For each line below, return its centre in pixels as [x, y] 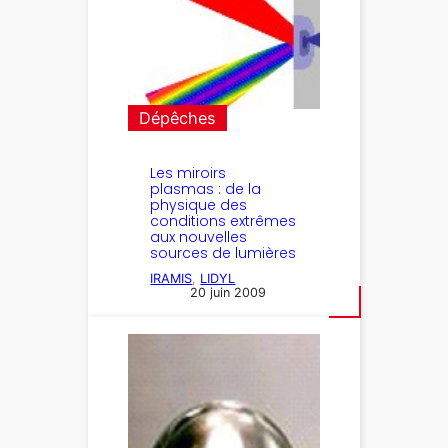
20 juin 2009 [228, 293]
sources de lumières [223, 253]
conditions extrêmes [223, 221]
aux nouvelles [199, 237]
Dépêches [178, 118]
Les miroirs [188, 173]
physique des [199, 205]
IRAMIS [171, 279]
